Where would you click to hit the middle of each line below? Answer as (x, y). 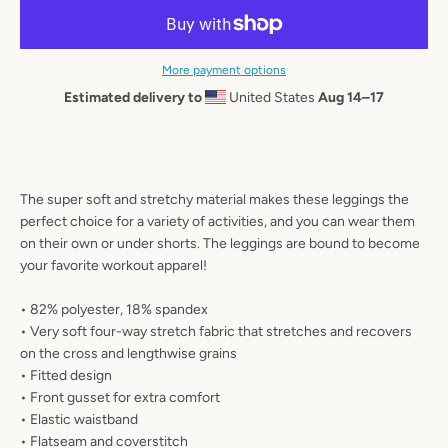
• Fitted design (66, 375)
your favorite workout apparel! (113, 265)
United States (272, 97)
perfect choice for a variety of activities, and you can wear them (217, 221)
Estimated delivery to (133, 97)
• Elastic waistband (79, 419)
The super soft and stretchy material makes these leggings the (214, 199)
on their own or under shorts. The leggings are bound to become (220, 243)
